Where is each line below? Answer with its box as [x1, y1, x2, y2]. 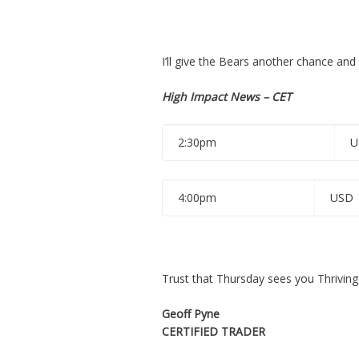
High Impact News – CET [162, 89, 292, 105]
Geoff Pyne [162, 306, 226, 322]
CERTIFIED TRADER [162, 324, 265, 340]
